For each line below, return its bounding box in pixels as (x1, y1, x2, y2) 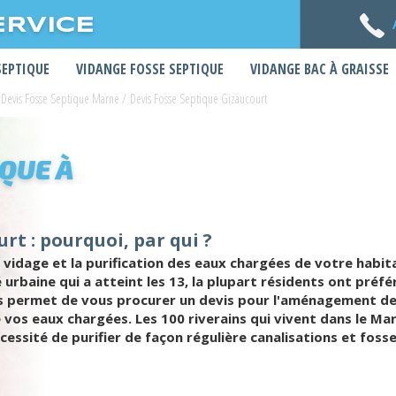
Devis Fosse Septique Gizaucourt (130, 90, 267, 107)
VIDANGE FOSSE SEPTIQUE (76, 59, 224, 79)
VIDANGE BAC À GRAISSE (250, 59, 389, 79)
